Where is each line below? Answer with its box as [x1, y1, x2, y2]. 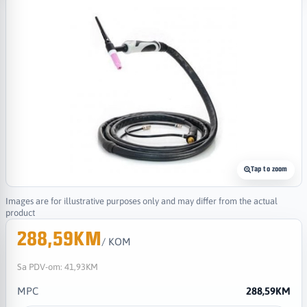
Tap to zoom [250, 165, 288, 173]
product [5, 207, 35, 218]
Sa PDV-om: [16, 261, 64, 272]
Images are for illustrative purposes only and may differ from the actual [5, 195, 278, 206]
